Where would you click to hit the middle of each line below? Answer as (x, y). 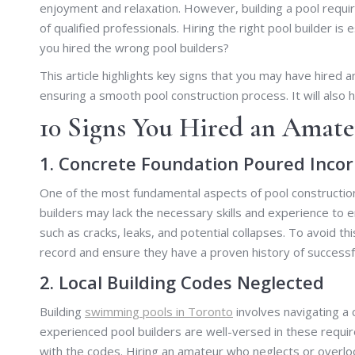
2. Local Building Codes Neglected (182, 282)
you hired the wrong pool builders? (134, 47)
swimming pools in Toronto (159, 311)
